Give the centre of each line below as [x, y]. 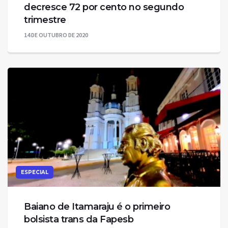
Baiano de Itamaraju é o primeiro [97, 207]
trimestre [45, 20]
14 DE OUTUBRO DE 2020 [56, 35]
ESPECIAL [35, 173]
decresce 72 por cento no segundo [104, 7]
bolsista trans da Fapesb [79, 220]
